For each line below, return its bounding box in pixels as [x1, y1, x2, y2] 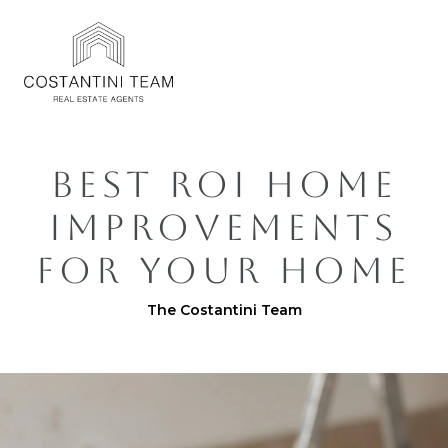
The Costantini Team [146, 301, 302, 319]
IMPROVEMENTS [49, 207, 399, 248]
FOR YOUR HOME [36, 250, 412, 291]
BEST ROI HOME [50, 164, 398, 205]
